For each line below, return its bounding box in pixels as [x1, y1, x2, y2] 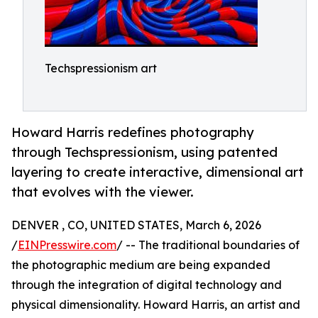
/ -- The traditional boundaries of [116, 238, 300, 253]
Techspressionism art [45, 61, 157, 75]
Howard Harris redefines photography [11, 124, 254, 141]
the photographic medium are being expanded [11, 258, 270, 273]
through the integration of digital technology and [11, 278, 282, 292]
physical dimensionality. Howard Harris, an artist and [11, 297, 300, 312]
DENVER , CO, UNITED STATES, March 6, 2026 [11, 218, 261, 233]
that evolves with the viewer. [11, 184, 194, 200]
